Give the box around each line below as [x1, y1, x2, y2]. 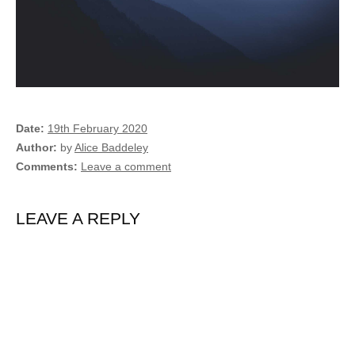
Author [16, 141, 53, 155]
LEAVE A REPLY [16, 209, 140, 228]
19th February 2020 [48, 122, 147, 136]
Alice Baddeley [74, 141, 148, 155]
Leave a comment [81, 160, 171, 174]
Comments [16, 160, 74, 174]
